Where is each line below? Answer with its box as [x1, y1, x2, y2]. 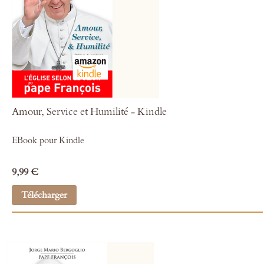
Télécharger [21, 189, 67, 201]
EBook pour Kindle [11, 135, 84, 146]
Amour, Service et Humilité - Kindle [11, 105, 167, 118]
